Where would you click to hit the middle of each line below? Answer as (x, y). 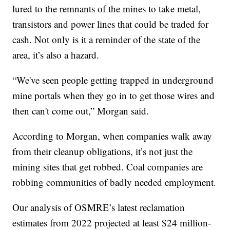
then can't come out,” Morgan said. (81, 110)
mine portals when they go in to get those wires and (114, 95)
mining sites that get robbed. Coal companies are (108, 166)
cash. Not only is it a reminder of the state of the (107, 39)
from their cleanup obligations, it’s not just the (103, 151)
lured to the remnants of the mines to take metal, (107, 8)
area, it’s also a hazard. (56, 54)
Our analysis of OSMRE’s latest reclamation (99, 207)
